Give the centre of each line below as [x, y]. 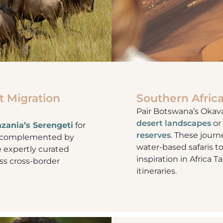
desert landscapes [174, 123]
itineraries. [157, 171]
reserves [154, 135]
